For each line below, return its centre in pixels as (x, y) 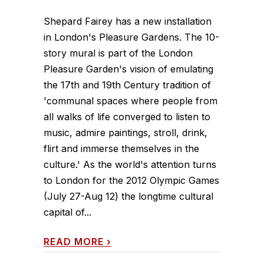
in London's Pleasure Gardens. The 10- (131, 37)
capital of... (67, 212)
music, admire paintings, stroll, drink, (126, 132)
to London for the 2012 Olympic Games (131, 180)
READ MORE (74, 241)
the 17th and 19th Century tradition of (127, 85)
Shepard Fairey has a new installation (128, 21)
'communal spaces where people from (131, 100)
